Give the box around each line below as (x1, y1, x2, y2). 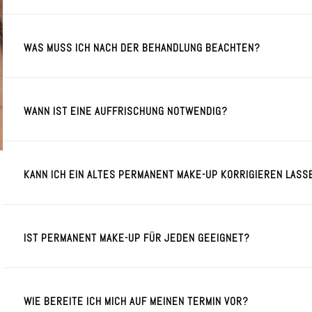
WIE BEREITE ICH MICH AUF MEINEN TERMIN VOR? (24, 295, 249, 308)
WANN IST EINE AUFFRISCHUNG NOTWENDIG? (24, 104, 228, 118)
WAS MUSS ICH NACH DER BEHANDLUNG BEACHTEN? (24, 41, 260, 54)
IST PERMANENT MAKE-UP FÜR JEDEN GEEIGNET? (24, 231, 250, 244)
